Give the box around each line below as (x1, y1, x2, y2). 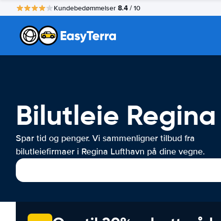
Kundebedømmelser (54, 3, 118, 12)
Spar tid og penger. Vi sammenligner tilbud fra (16, 133, 195, 144)
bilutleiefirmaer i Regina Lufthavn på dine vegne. (16, 146, 205, 157)
